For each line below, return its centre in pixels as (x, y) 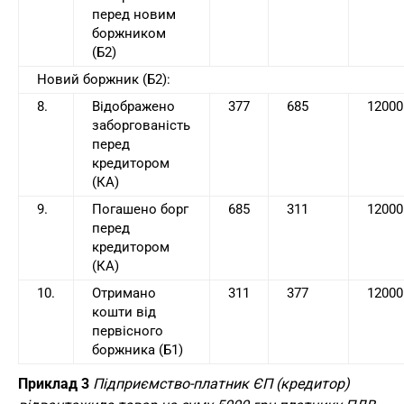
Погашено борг (140, 210)
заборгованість (141, 126)
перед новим (134, 15)
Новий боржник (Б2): (104, 80)
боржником (129, 34)
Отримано (124, 294)
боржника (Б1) (138, 350)
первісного (128, 331)
